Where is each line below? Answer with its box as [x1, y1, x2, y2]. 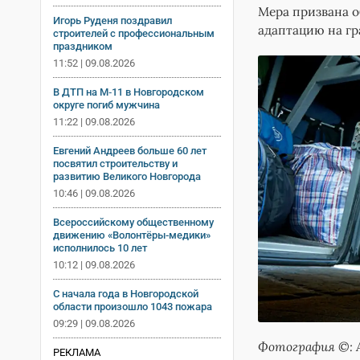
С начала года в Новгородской [53, 287, 198, 300]
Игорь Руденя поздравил [53, 14, 172, 27]
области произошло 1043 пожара [53, 300, 212, 313]
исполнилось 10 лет [53, 241, 147, 254]
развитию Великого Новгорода [53, 170, 201, 182]
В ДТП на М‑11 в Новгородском [53, 85, 204, 98]
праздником [53, 39, 112, 52]
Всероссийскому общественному [53, 215, 214, 228]
